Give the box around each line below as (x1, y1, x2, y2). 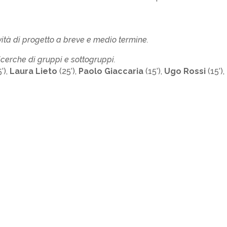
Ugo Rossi (164, 66, 206, 76)
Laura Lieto (10, 66, 58, 76)
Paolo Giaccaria (79, 66, 144, 76)
